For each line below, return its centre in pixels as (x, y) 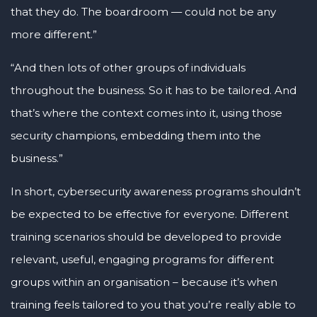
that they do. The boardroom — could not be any (143, 11)
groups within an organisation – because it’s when (144, 282)
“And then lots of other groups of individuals (128, 68)
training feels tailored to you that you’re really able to (153, 305)
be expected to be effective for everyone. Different (150, 214)
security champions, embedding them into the (136, 136)
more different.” (54, 34)
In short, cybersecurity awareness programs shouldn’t (156, 192)
